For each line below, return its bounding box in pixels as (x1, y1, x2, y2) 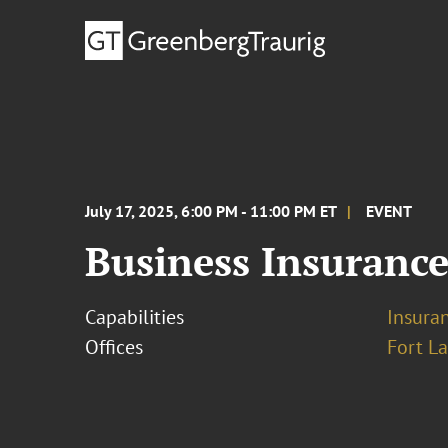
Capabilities (85, 304, 185, 330)
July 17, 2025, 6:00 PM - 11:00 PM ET (85, 201, 338, 221)
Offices (85, 334, 144, 360)
